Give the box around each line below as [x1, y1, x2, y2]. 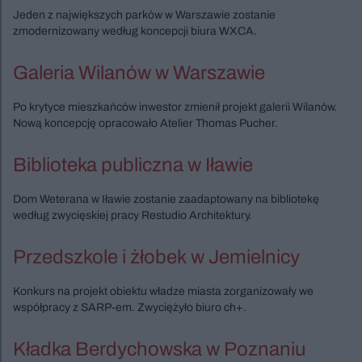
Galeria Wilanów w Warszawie [13, 61, 265, 83]
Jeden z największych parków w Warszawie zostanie [13, 8, 276, 21]
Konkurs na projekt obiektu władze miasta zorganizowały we [13, 284, 314, 297]
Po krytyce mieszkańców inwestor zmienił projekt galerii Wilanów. [13, 100, 337, 113]
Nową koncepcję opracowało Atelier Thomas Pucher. [13, 116, 278, 129]
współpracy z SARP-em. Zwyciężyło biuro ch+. [13, 301, 246, 314]
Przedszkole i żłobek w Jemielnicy [13, 246, 300, 267]
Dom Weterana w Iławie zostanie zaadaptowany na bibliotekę [13, 192, 319, 205]
